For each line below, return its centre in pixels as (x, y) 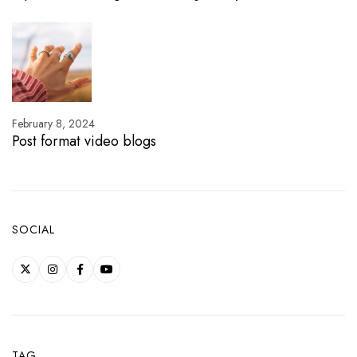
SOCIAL (33, 229)
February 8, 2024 (53, 123)
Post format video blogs (84, 141)
